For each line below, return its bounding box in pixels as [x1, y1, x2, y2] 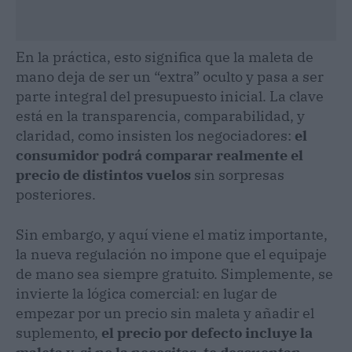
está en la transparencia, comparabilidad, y [16, 106, 305, 125]
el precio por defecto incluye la [101, 323, 313, 342]
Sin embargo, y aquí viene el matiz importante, [16, 225, 328, 244]
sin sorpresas [191, 165, 284, 184]
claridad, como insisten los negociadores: [16, 126, 295, 145]
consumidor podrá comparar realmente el [16, 145, 303, 164]
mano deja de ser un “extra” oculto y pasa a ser [16, 67, 324, 86]
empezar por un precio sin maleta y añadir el [16, 303, 314, 322]
